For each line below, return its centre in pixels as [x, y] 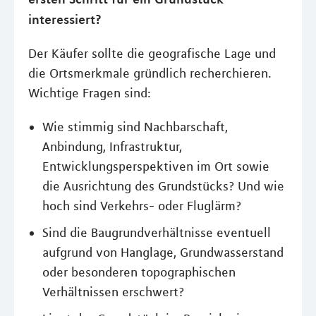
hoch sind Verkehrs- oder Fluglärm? [142, 206]
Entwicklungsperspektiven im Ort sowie [156, 166]
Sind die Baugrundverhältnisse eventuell [157, 232]
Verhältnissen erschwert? [113, 292]
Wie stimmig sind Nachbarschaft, [135, 127]
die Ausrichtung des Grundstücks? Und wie [163, 186]
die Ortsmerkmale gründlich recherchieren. [150, 73]
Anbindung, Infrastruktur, [112, 146]
